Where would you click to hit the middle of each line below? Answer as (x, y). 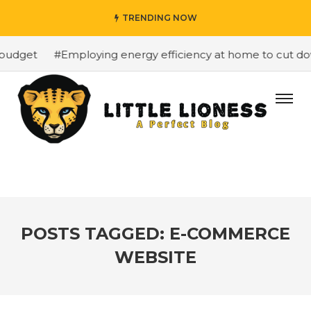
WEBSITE (155, 257)
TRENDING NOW (159, 18)
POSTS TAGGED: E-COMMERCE (155, 234)
